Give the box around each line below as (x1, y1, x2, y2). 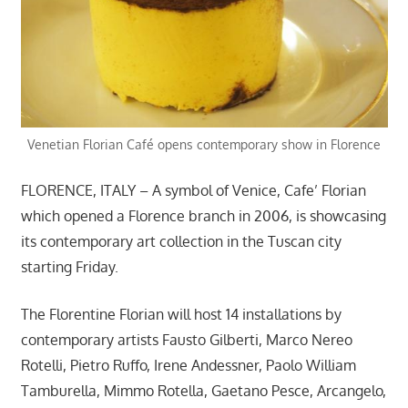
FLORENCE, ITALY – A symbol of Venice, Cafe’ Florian (20, 180, 366, 199)
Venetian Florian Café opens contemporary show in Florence (27, 136, 381, 152)
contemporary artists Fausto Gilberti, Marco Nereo (20, 330, 352, 349)
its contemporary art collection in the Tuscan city (20, 231, 342, 250)
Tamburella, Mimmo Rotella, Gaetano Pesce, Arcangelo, (20, 381, 386, 400)
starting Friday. (20, 257, 118, 276)
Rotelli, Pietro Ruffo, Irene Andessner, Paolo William (20, 355, 356, 374)
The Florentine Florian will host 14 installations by (20, 304, 342, 323)
